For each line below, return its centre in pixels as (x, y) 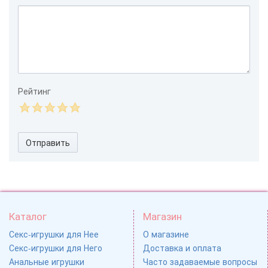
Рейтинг (34, 91)
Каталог (28, 216)
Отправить (48, 142)
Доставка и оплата (182, 247)
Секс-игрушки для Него (56, 247)
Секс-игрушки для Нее (54, 234)
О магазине (166, 234)
